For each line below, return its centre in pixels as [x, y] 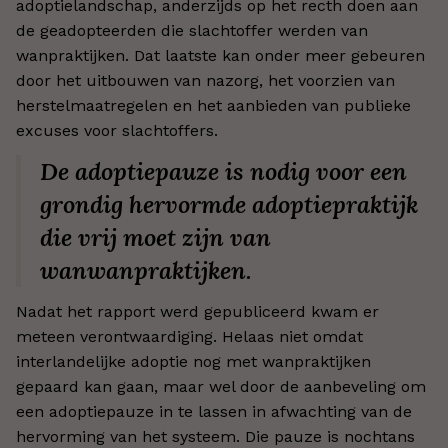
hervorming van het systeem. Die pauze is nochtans [215, 436]
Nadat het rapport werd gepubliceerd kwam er [197, 311]
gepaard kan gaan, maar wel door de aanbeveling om [221, 386]
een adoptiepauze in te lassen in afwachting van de [214, 411]
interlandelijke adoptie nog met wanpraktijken [193, 361]
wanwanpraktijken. [146, 270]
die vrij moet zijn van [155, 237]
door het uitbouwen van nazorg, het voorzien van [205, 80]
